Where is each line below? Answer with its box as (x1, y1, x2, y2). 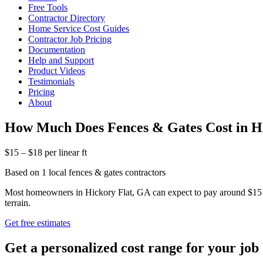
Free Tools (28, 2, 68, 12)
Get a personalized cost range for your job (5, 240, 259, 255)
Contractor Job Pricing (28, 34, 112, 44)
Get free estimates (5, 217, 70, 228)
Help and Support (28, 55, 94, 65)
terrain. (5, 197, 31, 208)
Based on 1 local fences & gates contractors (5, 167, 166, 177)
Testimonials (28, 76, 75, 86)
